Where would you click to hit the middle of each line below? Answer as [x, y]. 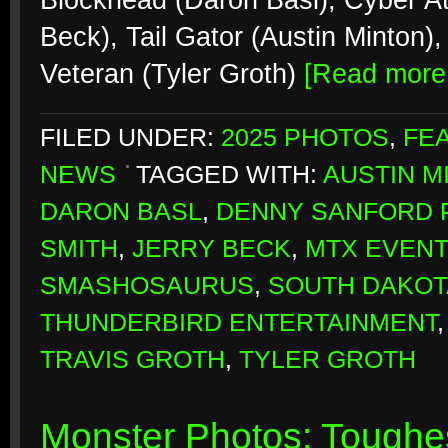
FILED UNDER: [130, 137]
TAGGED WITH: [229, 174]
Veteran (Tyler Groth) [172, 74]
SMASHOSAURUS [147, 285]
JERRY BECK [211, 248]
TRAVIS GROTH [132, 359]
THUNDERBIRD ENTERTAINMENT [238, 322]
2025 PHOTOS [305, 137]
